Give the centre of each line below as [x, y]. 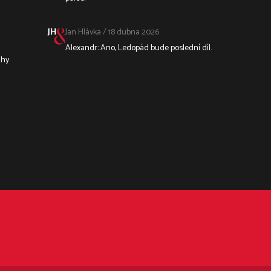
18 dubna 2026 [133, 32]
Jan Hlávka [83, 32]
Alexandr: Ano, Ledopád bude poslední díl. [138, 48]
